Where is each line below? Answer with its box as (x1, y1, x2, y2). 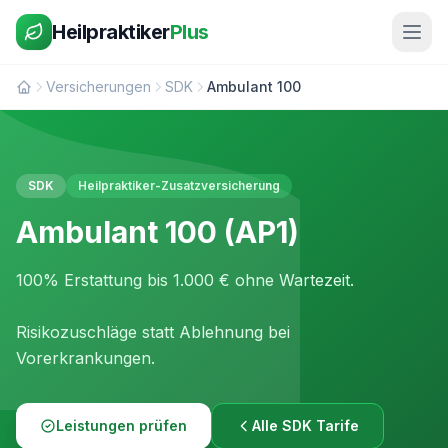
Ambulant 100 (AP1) (16, 214, 299, 250)
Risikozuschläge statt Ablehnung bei (16, 322, 290, 342)
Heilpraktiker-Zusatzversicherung (78, 178, 280, 193)
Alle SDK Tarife (252, 417, 359, 434)
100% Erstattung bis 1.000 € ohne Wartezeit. (16, 270, 354, 290)
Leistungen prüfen (56, 417, 187, 434)
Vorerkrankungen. (16, 348, 155, 368)
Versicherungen (46, 78, 151, 95)
